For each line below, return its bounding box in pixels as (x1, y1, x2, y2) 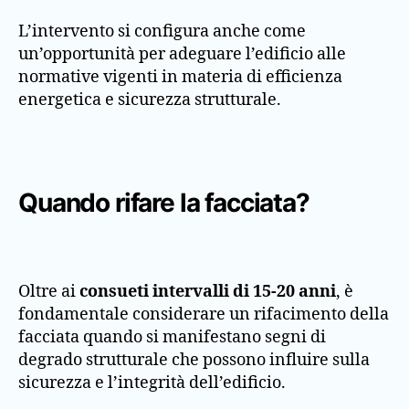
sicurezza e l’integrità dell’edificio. (18, 372, 286, 394)
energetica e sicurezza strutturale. (18, 89, 281, 111)
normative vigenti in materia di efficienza (18, 67, 342, 89)
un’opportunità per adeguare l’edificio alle (18, 44, 346, 66)
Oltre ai (18, 281, 79, 303)
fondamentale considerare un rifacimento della (18, 304, 389, 326)
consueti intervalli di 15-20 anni (79, 281, 336, 303)
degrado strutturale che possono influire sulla (18, 350, 370, 372)
